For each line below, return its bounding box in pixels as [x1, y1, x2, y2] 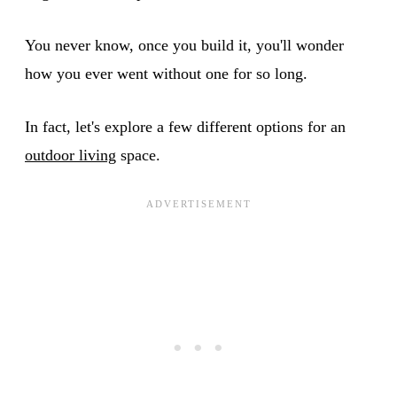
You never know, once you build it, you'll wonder [25, 35, 344, 54]
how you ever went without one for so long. [25, 64, 307, 82]
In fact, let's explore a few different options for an [25, 117, 346, 136]
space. [116, 145, 160, 164]
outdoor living [25, 145, 116, 164]
